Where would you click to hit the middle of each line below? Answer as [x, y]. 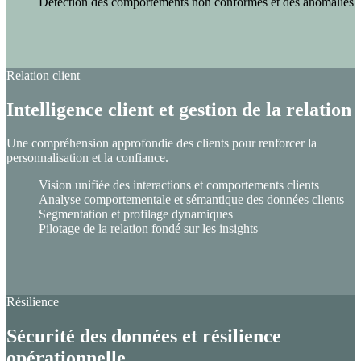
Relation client [43, 75]
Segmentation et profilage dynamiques [136, 214]
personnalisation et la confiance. [87, 158]
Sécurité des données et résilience [144, 336]
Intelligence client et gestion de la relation [179, 109]
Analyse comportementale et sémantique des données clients [191, 200]
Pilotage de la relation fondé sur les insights [148, 229]
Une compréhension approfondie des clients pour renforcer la [162, 143]
